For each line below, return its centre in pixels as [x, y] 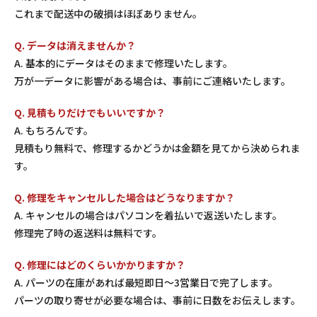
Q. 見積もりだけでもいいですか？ [90, 112]
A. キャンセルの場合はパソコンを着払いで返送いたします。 [148, 215]
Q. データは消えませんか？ [75, 45]
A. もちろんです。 [54, 130]
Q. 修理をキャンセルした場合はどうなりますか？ [125, 197]
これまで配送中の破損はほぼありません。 [108, 13]
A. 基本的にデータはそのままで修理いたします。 [123, 63]
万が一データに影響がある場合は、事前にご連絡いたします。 [152, 80]
